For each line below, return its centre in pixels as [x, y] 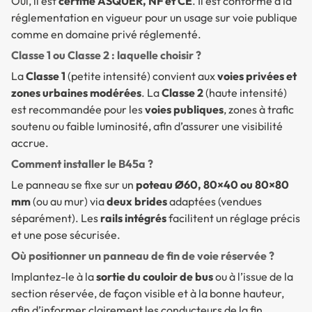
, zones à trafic [259, 110]
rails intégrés [133, 218]
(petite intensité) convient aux [141, 76]
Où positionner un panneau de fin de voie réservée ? [143, 256]
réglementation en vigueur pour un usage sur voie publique [154, 18]
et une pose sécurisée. [66, 235]
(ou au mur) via [69, 202]
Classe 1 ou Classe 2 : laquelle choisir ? [106, 55]
